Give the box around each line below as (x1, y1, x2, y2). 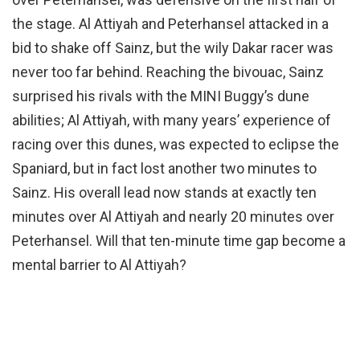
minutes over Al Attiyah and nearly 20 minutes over (12, 208, 334, 226)
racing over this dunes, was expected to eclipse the (12, 136, 339, 153)
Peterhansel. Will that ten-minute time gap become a (12, 232, 346, 250)
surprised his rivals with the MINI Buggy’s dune (12, 88, 309, 105)
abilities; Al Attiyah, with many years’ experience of (12, 112, 331, 129)
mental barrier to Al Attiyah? (12, 256, 186, 274)
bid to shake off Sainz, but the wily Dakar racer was (12, 39, 333, 57)
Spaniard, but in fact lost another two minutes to (12, 160, 317, 178)
